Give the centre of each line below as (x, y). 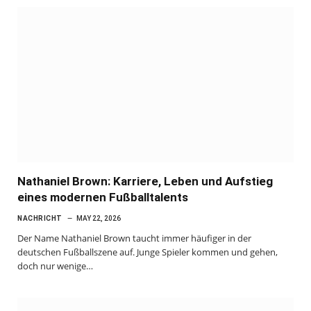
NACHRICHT (40, 219)
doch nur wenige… (55, 266)
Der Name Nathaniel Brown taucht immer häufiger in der (134, 238)
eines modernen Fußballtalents (103, 197)
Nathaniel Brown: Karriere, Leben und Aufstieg (145, 182)
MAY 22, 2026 (98, 219)
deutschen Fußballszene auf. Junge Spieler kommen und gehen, (148, 252)
